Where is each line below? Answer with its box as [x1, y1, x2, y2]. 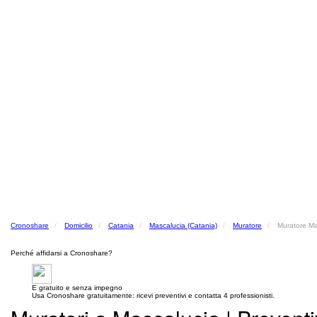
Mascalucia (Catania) [149, 221, 217, 229]
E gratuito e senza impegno [32, 284, 122, 292]
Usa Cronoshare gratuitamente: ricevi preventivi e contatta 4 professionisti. [32, 292, 275, 299]
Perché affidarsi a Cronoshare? [11, 249, 113, 257]
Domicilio [64, 221, 93, 229]
